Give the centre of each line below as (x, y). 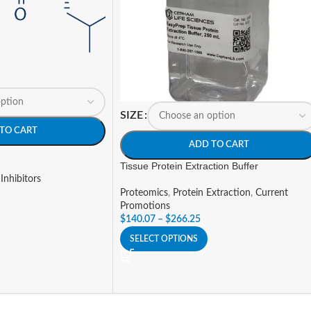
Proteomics (144, 193)
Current (272, 193)
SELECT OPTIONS (164, 239)
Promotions (145, 206)
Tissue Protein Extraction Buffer (189, 166)
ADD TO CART (219, 145)
